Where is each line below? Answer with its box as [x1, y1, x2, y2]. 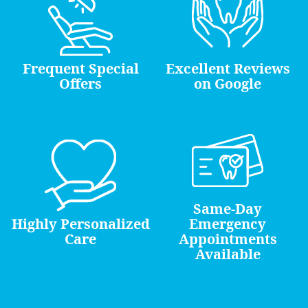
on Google [194, 74, 261, 93]
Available [195, 245, 261, 264]
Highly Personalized [11, 214, 150, 234]
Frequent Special [22, 59, 139, 78]
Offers [59, 74, 102, 93]
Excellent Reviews [165, 59, 290, 78]
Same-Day [193, 199, 262, 219]
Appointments [178, 230, 277, 249]
